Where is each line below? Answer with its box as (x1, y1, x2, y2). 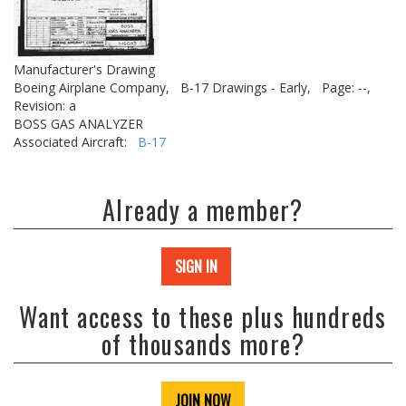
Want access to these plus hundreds (19, 298, 387, 335)
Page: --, (322, 79, 371, 96)
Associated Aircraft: (14, 133, 138, 150)
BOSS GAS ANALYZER (14, 115, 143, 132)
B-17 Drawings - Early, (180, 79, 311, 96)
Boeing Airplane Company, (14, 79, 169, 96)
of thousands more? (101, 325, 305, 362)
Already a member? (102, 191, 304, 228)
